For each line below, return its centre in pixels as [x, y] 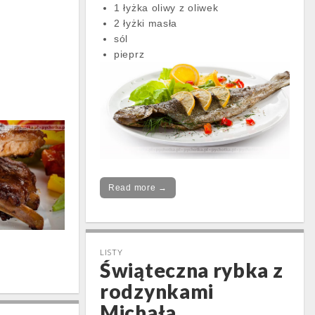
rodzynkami [157, 291]
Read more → [138, 188]
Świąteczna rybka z [192, 270]
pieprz [129, 54]
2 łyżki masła [146, 24]
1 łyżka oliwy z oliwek [168, 8]
